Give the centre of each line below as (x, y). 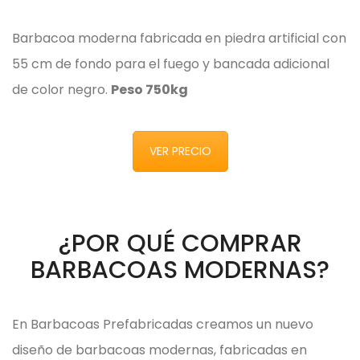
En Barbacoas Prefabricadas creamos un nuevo (163, 325)
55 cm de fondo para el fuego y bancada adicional (171, 63)
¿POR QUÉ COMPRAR (180, 244)
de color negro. (61, 89)
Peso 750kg (149, 89)
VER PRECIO (180, 151)
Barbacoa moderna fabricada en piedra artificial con (179, 38)
